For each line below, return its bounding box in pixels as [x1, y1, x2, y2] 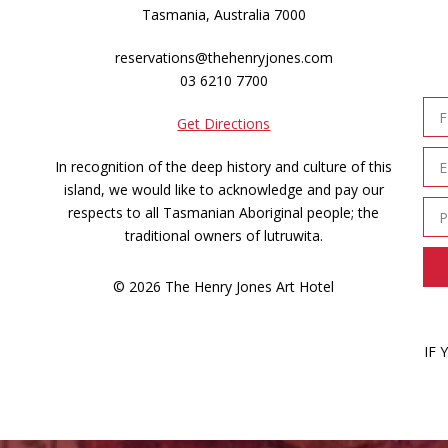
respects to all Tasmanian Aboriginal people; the [68, 203, 380, 222]
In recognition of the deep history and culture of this [55, 157, 393, 176]
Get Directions [177, 114, 271, 133]
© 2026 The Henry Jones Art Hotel [113, 277, 335, 296]
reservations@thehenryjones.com [114, 48, 333, 67]
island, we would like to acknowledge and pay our [63, 180, 384, 199]
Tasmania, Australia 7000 [141, 5, 306, 24]
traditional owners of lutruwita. [124, 226, 323, 245]
